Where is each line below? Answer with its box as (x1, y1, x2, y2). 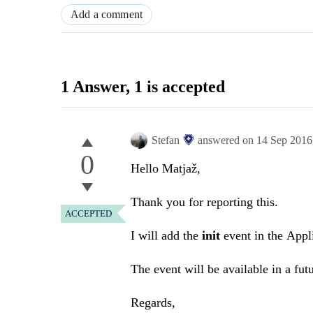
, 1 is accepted (126, 78, 225, 96)
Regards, (131, 296, 175, 310)
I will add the (131, 228, 202, 243)
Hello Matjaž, (131, 161, 201, 176)
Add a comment (71, 8, 143, 21)
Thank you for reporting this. (131, 195, 278, 210)
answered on (198, 134, 256, 147)
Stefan (152, 134, 180, 147)
